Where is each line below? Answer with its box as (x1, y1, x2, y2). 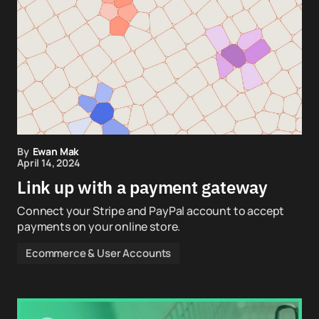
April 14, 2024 (17, 156, 80, 169)
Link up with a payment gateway (17, 176, 268, 199)
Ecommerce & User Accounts (26, 246, 172, 261)
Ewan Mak (32, 145, 80, 158)
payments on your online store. (17, 219, 181, 234)
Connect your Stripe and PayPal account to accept (17, 203, 285, 219)
